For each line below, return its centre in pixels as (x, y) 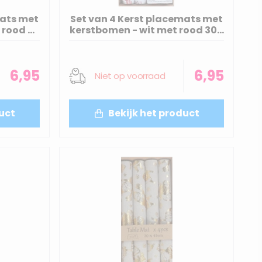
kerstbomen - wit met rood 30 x (146, 30)
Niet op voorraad (130, 76)
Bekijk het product (154, 113)
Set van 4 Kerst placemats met (147, 19)
